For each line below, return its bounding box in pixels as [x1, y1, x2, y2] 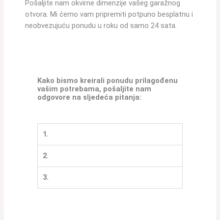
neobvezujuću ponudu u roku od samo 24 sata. [25, 21, 177, 30]
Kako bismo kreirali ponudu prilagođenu [37, 76, 178, 85]
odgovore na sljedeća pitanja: [37, 92, 142, 102]
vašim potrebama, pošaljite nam [37, 84, 152, 93]
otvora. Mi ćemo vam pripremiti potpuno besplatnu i [25, 10, 193, 19]
